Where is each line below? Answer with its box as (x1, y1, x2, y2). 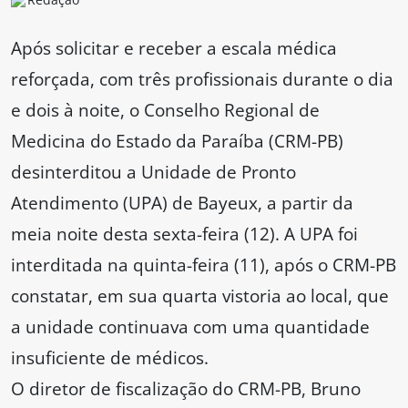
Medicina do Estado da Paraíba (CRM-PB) (11, 128, 343, 154)
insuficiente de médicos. (11, 345, 209, 371)
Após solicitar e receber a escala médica (11, 36, 337, 61)
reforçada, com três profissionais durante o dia (11, 66, 393, 92)
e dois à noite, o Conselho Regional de (11, 97, 320, 123)
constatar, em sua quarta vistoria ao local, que (11, 283, 389, 309)
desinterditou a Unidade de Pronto (11, 159, 296, 185)
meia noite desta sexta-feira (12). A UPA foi (11, 221, 358, 247)
